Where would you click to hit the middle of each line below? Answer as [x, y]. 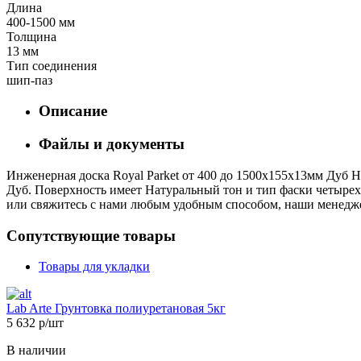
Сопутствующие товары [91, 235]
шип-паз [29, 80]
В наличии [36, 351]
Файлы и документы [112, 144]
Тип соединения [52, 65]
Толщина [31, 36]
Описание [73, 111]
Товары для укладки [94, 267]
